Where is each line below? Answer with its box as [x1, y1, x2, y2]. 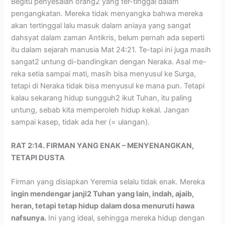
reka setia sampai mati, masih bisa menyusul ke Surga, [11, 69, 196, 79]
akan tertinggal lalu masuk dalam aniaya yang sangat [11, 21, 191, 31]
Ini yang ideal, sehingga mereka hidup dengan [46, 213, 205, 222]
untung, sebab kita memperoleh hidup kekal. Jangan [11, 105, 190, 115]
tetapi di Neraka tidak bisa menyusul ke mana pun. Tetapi [11, 81, 205, 91]
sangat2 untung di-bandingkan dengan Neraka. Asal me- [11, 57, 207, 67]
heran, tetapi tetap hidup [11, 201, 99, 210]
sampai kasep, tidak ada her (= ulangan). [11, 118, 150, 127]
